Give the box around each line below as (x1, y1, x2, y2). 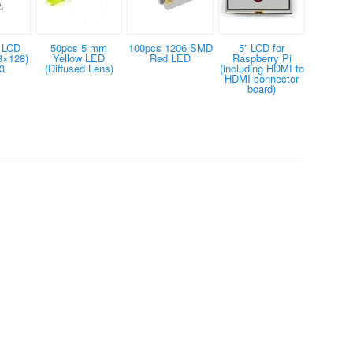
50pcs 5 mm (50, 40, 107, 56)
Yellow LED (53, 50, 105, 66)
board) (247, 81, 276, 97)
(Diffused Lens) (44, 61, 113, 76)
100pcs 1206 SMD (128, 40, 213, 56)
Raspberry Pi (232, 50, 292, 66)
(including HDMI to (219, 61, 304, 76)
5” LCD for (239, 40, 284, 56)
